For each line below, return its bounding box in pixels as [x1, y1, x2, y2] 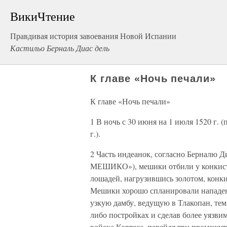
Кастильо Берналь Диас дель [10, 43, 109, 53]
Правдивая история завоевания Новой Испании [10, 30, 176, 41]
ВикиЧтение [10, 8, 75, 24]
